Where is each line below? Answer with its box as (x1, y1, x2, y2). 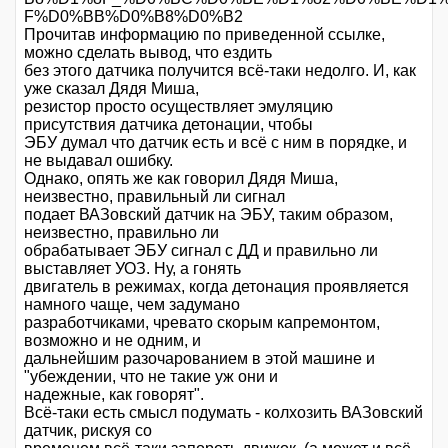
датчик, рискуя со (24, 421, 152, 439)
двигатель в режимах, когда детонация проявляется (24, 277, 409, 295)
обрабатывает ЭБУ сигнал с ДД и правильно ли (24, 241, 378, 259)
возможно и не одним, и (24, 331, 201, 349)
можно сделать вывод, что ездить (24, 43, 272, 61)
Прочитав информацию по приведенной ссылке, (24, 25, 385, 43)
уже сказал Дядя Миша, (24, 79, 199, 97)
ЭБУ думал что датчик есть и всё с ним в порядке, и (24, 133, 407, 151)
